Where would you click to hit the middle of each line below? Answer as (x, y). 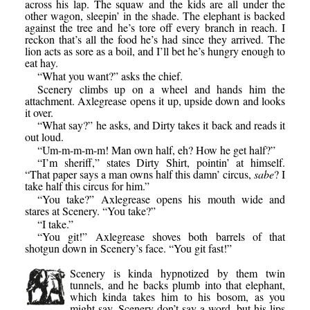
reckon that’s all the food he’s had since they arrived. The (155, 39)
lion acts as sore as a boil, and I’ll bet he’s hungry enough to (155, 51)
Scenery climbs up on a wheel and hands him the (162, 89)
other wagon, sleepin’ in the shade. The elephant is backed (155, 16)
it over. (39, 112)
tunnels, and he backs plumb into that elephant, (177, 285)
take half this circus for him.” (87, 186)
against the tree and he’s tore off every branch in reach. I (155, 28)
